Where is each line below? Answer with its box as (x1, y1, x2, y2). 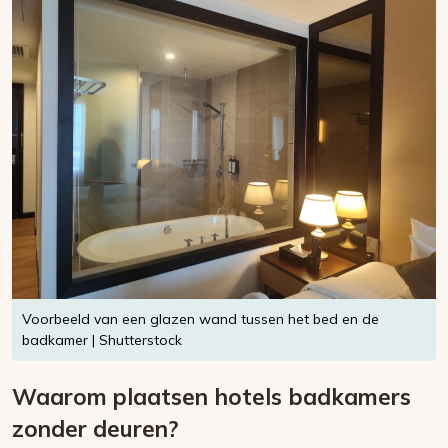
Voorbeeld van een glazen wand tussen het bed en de (22, 310, 379, 329)
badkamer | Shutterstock (22, 331, 182, 350)
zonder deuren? (12, 414, 178, 444)
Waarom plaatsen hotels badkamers (12, 382, 411, 412)
